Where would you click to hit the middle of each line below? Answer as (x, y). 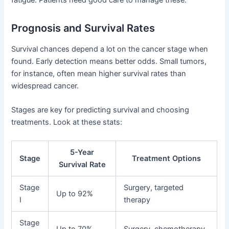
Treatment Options (167, 158)
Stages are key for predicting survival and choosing (100, 110)
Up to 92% (75, 193)
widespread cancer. (45, 86)
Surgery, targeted (154, 187)
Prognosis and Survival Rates (83, 28)
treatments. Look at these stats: (67, 122)
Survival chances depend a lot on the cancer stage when (110, 49)
